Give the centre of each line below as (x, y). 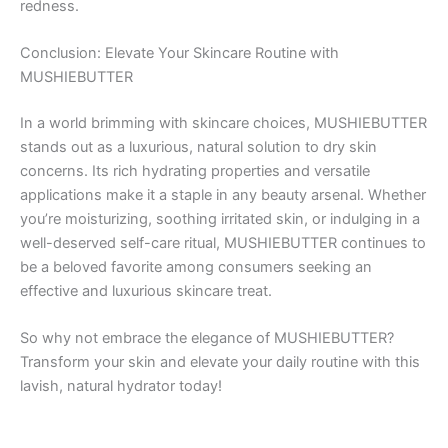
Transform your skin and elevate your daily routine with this (220, 362)
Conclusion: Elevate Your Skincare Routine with (179, 52)
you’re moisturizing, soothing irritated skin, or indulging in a (220, 218)
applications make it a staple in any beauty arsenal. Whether (223, 194)
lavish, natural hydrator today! (121, 386)
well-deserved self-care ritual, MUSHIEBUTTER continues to (223, 242)
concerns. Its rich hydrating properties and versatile (195, 170)
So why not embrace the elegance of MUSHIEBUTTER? (207, 338)
